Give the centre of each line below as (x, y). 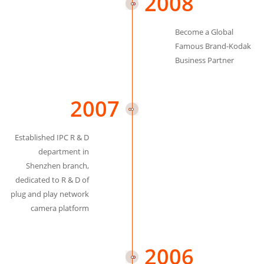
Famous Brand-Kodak (213, 46)
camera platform (60, 208)
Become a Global (204, 32)
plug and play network (49, 194)
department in (63, 151)
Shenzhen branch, (57, 166)
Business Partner (205, 60)
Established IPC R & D (52, 137)
